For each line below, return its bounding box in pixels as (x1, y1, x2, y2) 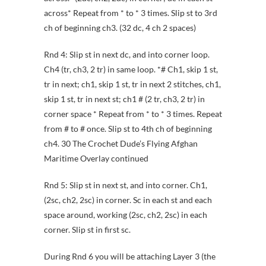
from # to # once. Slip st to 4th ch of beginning (44, 123, 212, 134)
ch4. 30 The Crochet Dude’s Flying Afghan (44, 138, 198, 149)
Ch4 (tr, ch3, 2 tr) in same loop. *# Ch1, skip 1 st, (44, 64, 218, 75)
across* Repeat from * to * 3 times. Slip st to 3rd (44, 8, 217, 18)
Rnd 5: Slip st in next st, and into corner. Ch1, (44, 180, 207, 191)
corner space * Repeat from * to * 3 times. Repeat (44, 109, 222, 119)
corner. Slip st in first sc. (44, 224, 131, 235)
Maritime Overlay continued (44, 153, 148, 164)
